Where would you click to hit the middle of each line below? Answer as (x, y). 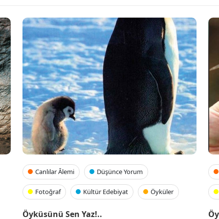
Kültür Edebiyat (106, 192)
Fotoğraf (48, 192)
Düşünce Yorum (120, 172)
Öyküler (162, 192)
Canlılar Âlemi (55, 172)
